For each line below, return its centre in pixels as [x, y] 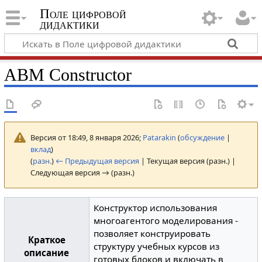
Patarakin [159, 137]
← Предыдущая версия [97, 161]
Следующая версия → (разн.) [82, 172]
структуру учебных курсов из [157, 246]
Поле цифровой [83, 14]
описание [47, 253]
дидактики [69, 25]
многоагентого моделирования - [166, 220]
